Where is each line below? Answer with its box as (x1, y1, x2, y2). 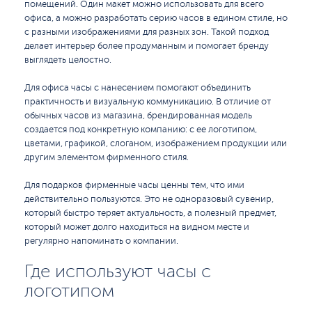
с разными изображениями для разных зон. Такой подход (24, 27, 269, 37)
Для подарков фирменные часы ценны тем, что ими (24, 180, 244, 190)
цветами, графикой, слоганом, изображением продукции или (24, 139, 287, 148)
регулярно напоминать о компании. (24, 236, 178, 246)
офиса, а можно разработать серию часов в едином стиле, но (24, 13, 288, 23)
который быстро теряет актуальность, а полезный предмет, (24, 208, 276, 218)
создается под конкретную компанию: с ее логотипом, (24, 125, 257, 134)
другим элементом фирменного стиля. (24, 153, 189, 162)
